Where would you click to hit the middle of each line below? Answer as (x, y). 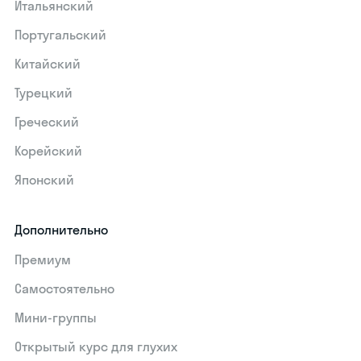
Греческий (47, 122)
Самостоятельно (65, 288)
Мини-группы (56, 317)
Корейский (49, 151)
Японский (45, 180)
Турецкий (44, 93)
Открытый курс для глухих (96, 346)
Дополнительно (62, 230)
